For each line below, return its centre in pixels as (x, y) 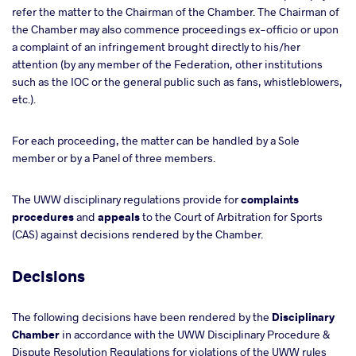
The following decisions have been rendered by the (142, 317)
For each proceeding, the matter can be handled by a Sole (156, 140)
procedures (43, 217)
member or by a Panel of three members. (115, 158)
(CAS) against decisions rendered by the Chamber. (137, 234)
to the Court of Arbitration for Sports (231, 217)
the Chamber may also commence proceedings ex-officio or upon (175, 29)
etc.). (24, 99)
